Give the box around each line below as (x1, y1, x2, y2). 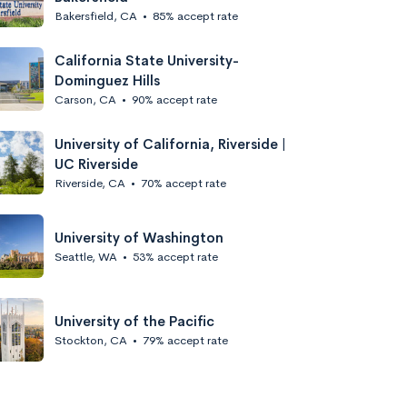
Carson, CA (55, 91, 116, 107)
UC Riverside (55, 154, 138, 173)
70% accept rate (141, 174, 226, 191)
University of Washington (55, 228, 223, 246)
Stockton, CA (55, 332, 127, 348)
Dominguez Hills (55, 71, 160, 89)
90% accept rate (132, 91, 217, 107)
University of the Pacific (55, 312, 214, 330)
